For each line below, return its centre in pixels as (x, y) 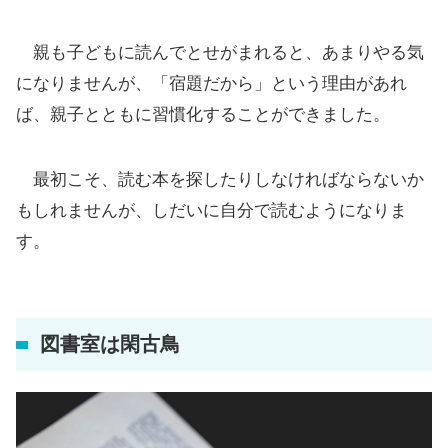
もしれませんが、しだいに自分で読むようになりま (211, 210)
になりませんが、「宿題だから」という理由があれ (211, 83)
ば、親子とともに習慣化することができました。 (203, 114)
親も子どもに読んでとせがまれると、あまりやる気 (220, 52)
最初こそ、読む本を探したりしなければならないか (220, 179)
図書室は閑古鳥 (110, 344)
